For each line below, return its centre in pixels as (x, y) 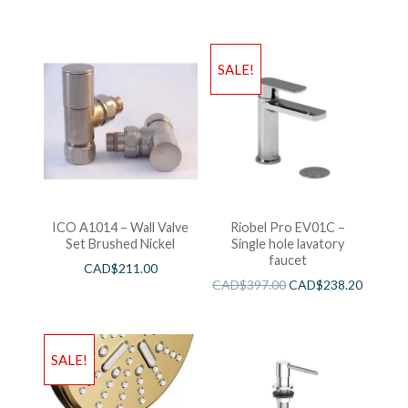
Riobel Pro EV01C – (287, 227)
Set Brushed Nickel (121, 243)
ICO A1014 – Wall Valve (121, 227)
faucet (287, 260)
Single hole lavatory (287, 243)
